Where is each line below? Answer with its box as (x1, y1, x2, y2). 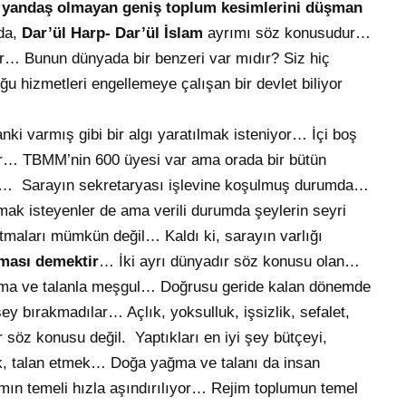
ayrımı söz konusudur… (203, 24, 371, 43)
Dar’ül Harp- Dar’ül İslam (22, 24, 203, 43)
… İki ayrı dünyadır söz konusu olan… (99, 253, 360, 271)
